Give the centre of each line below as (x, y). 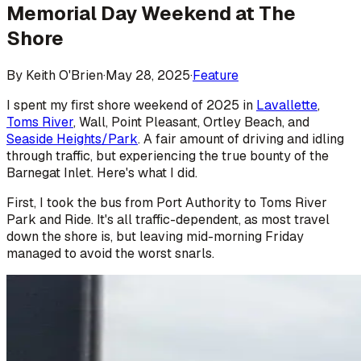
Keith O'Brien (64, 75)
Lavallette (287, 105)
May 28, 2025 (148, 75)
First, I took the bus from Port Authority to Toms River (167, 202)
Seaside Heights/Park (72, 139)
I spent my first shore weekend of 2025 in (131, 105)
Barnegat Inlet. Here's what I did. (102, 172)
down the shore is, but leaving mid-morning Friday (155, 236)
